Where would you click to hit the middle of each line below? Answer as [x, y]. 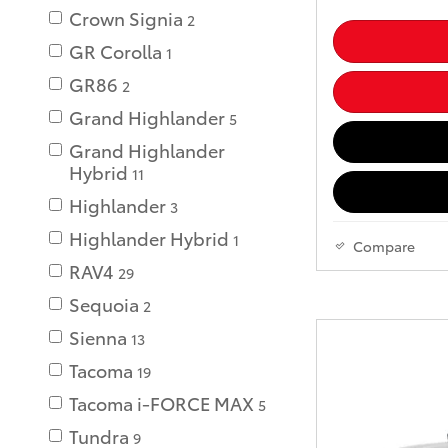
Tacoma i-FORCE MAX [161, 403]
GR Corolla [115, 51]
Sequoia [104, 304]
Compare [384, 246]
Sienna [98, 337]
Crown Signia [126, 18]
